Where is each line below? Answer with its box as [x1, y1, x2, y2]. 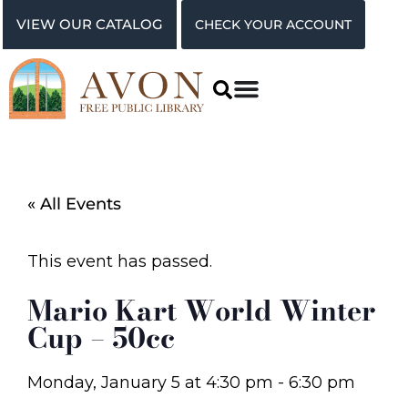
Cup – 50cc [27, 316, 175, 359]
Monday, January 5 [27, 372, 180, 393]
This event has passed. [27, 250, 212, 271]
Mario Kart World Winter [27, 289, 375, 331]
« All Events [27, 194, 121, 215]
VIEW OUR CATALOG [16, 16, 164, 33]
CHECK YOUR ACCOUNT [195, 16, 352, 33]
